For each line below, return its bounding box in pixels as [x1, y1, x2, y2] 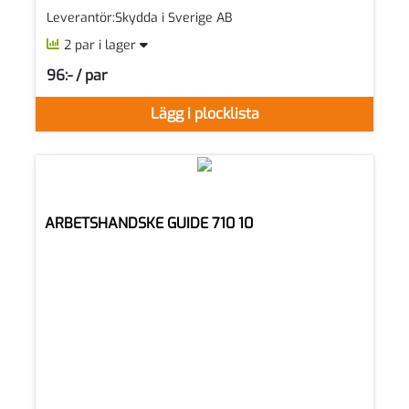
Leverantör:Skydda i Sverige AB [47, 9, 232, 27]
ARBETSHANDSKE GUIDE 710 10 [45, 214, 253, 234]
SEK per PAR [46, 73, 118, 91]
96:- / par [47, 65, 108, 85]
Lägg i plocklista [150, 104, 259, 124]
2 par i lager [64, 37, 140, 55]
